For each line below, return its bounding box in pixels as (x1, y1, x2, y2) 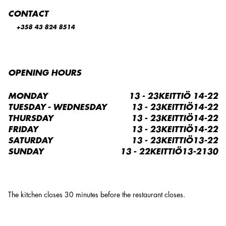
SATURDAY (8, 137, 52, 145)
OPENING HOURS (8, 69, 81, 77)
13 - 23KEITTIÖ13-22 (131, 137, 218, 145)
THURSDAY (8, 115, 53, 123)
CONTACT (8, 10, 48, 18)
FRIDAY (8, 126, 38, 134)
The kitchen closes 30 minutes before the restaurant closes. (8, 191, 185, 198)
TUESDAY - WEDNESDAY (8, 103, 106, 111)
